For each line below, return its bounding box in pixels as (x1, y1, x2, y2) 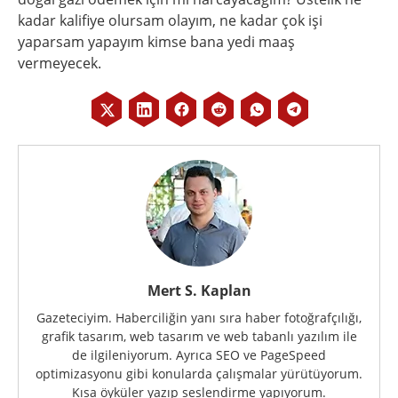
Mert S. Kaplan (147, 281, 251, 300)
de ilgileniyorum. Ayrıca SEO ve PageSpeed (72, 346, 326, 363)
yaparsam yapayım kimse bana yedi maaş (18, 32, 295, 52)
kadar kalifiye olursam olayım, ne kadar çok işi (18, 11, 322, 30)
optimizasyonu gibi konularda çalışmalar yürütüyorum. (36, 365, 362, 382)
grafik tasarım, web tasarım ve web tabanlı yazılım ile (41, 328, 357, 345)
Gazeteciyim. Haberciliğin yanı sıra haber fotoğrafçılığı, (36, 309, 362, 326)
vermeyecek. (18, 53, 101, 73)
